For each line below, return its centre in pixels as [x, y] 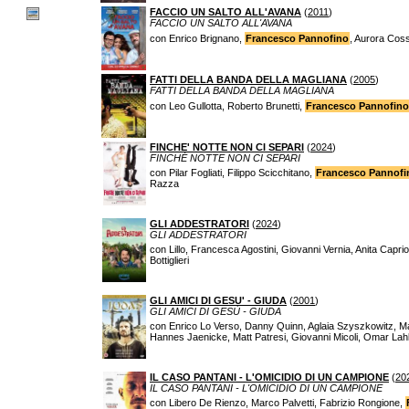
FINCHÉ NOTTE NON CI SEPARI [225, 158]
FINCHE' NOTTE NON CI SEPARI [227, 147]
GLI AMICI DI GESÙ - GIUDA [215, 311]
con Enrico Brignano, [197, 38]
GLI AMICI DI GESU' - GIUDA [218, 300]
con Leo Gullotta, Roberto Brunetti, [227, 106]
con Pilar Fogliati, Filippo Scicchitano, [232, 173]
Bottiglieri [169, 260]
